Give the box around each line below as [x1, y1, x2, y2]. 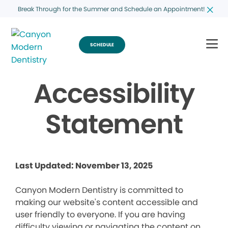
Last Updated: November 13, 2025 [15, 160, 153, 172]
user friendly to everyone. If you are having [15, 209, 185, 220]
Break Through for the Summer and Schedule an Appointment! [17, 4, 205, 13]
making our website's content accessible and [15, 196, 198, 208]
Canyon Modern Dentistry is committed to [15, 184, 183, 196]
